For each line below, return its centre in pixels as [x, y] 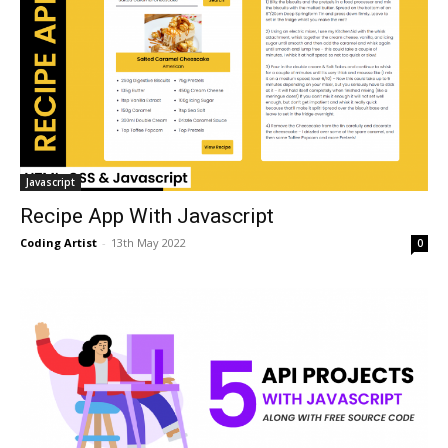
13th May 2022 [148, 242]
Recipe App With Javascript [147, 216]
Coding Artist [58, 242]
